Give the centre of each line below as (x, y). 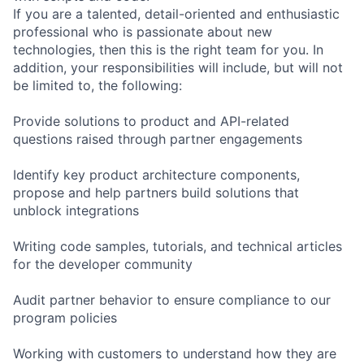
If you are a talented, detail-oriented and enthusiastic (176, 13)
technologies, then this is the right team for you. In (168, 49)
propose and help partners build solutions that (156, 192)
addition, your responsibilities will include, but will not (178, 67)
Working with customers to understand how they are (175, 353)
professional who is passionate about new (143, 31)
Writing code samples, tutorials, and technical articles (178, 246)
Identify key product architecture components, (156, 174)
